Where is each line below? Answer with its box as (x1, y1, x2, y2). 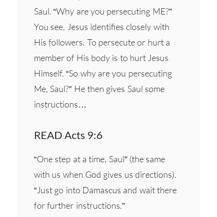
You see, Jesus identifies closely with (34, 21, 170, 32)
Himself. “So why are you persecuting (34, 67, 172, 78)
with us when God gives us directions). (34, 169, 176, 180)
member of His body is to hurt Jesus (34, 52, 169, 63)
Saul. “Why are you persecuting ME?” (34, 5, 172, 16)
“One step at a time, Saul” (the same (34, 153, 166, 164)
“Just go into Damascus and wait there (34, 184, 177, 195)
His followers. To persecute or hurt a (34, 36, 170, 47)
